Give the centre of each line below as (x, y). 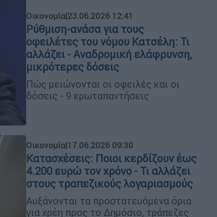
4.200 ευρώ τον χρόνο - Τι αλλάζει (108, 171)
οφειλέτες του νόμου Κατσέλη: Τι (108, 42)
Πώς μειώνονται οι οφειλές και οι (103, 84)
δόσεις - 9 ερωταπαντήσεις (88, 95)
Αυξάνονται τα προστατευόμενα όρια (109, 201)
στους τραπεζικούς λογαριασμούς (109, 184)
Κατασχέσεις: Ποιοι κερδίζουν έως (111, 158)
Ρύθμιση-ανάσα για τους (85, 29)
